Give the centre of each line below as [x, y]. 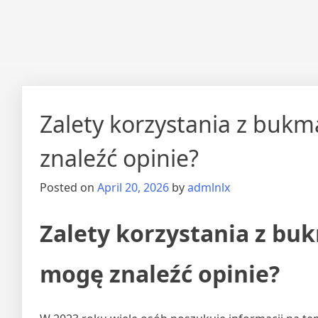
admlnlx [209, 187]
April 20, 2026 [133, 187]
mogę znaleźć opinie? [160, 274]
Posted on [68, 187]
